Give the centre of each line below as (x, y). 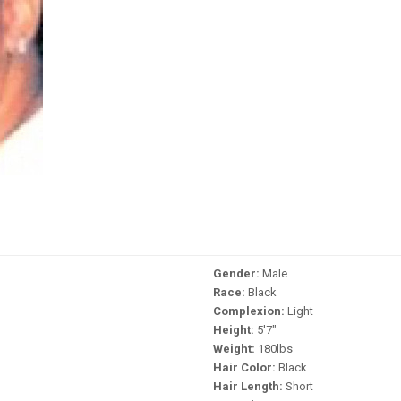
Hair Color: (244, 367)
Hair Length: (248, 386)
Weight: (234, 349)
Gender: (236, 273)
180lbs (274, 349)
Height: (234, 330)
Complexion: (249, 311)
